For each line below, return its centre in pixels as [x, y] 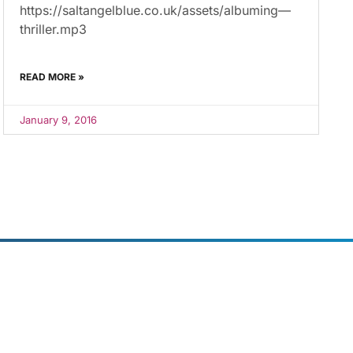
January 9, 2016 [59, 120]
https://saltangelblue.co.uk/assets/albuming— [156, 11]
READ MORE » [52, 77]
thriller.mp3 [58, 30]
